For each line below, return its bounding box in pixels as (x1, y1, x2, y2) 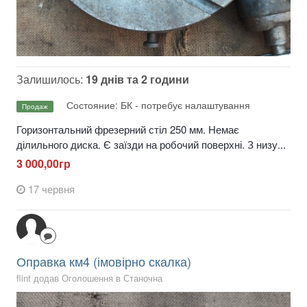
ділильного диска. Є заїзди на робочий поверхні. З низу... (16, 136, 286, 151)
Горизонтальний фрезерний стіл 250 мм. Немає (16, 121, 239, 136)
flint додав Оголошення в (16, 271, 123, 285)
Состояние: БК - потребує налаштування (66, 97, 250, 112)
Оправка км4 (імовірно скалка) (16, 252, 191, 271)
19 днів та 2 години (86, 71, 189, 88)
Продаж (22, 101, 48, 111)
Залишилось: (16, 71, 86, 88)
